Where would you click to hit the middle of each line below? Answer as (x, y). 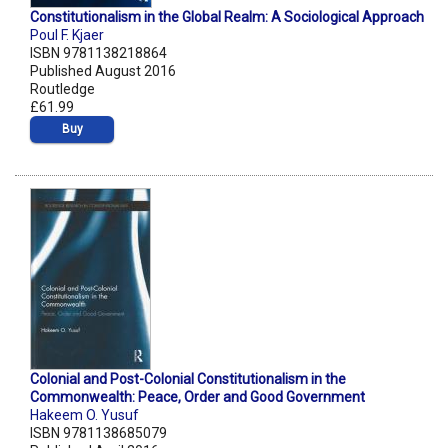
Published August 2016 (103, 71)
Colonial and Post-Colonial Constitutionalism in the (188, 379)
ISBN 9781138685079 (98, 433)
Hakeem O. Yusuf (84, 415)
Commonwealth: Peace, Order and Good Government (197, 397)
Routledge (62, 89)
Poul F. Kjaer (67, 35)
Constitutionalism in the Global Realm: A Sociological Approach (227, 17)
